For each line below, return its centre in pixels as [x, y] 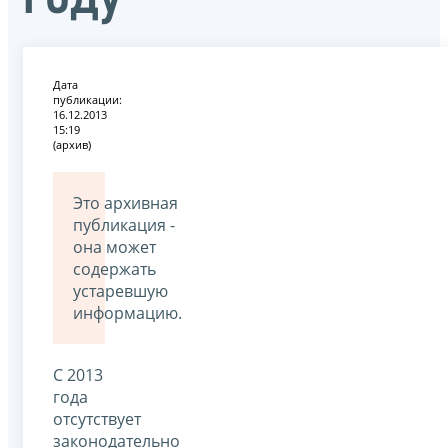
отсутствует [97, 418]
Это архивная [125, 202]
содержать [114, 268]
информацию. [127, 312]
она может [114, 246]
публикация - [124, 224]
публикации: [87, 99]
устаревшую [120, 290]
